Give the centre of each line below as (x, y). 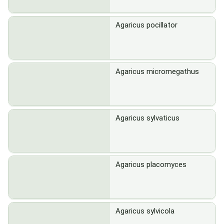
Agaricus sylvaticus (147, 118)
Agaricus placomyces (151, 164)
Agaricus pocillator (146, 25)
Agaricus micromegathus (157, 71)
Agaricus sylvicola (145, 211)
